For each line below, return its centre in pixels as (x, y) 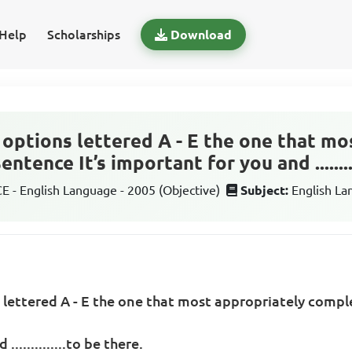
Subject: (265, 190)
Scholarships (83, 35)
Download (201, 35)
